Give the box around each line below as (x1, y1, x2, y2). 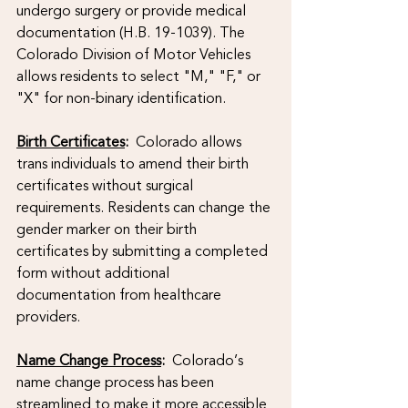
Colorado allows (132, 130, 245, 153)
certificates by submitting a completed (16, 240, 271, 262)
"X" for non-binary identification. (16, 87, 226, 109)
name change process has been (16, 371, 218, 393)
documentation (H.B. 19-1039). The (16, 21, 249, 44)
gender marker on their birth (16, 218, 200, 240)
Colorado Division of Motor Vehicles (16, 43, 254, 66)
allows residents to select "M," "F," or (16, 65, 264, 87)
